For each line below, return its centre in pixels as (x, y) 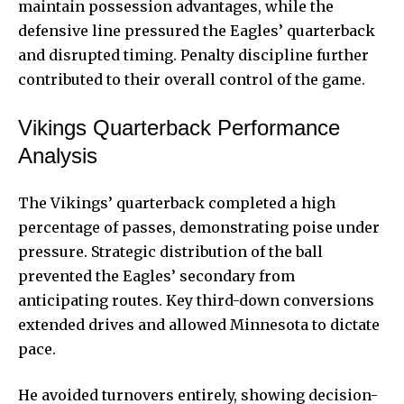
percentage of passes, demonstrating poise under (199, 227)
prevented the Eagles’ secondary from (156, 275)
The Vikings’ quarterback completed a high (177, 202)
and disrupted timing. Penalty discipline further (193, 55)
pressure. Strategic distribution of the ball (170, 251)
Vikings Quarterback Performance (179, 127)
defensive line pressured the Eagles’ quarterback (197, 30)
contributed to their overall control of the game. (192, 79)
